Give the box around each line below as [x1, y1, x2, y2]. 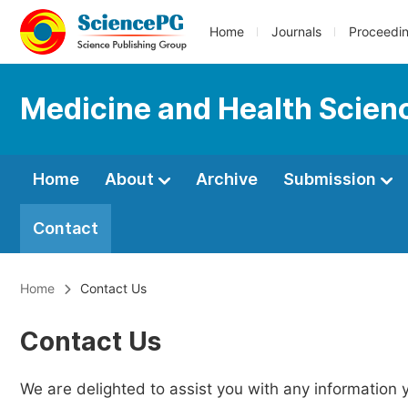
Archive [196, 169, 258, 189]
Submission [283, 169, 380, 189]
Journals [271, 25, 321, 39]
